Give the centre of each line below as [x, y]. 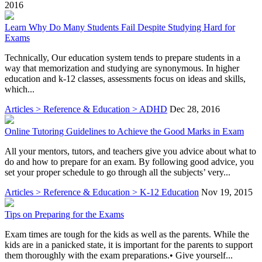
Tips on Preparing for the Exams [64, 214]
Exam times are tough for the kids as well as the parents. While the [127, 234]
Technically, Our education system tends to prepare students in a [123, 57]
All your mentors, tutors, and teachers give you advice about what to [130, 151]
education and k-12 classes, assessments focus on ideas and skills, [125, 78]
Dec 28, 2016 [195, 109]
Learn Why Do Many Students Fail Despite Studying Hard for [120, 27]
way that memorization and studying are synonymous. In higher [122, 68]
